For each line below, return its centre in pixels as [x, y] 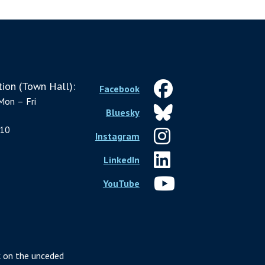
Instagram [117, 136]
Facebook [119, 88]
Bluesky [122, 112]
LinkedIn [121, 159]
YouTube [121, 183]
